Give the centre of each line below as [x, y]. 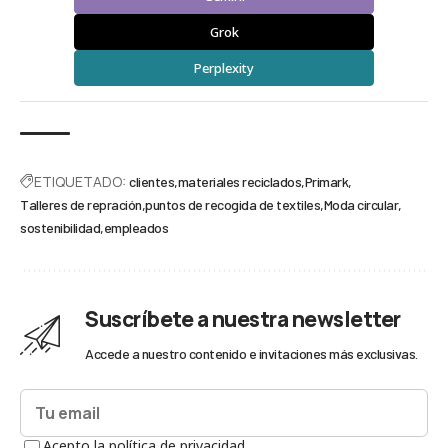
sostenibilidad [60, 228]
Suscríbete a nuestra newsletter [243, 319]
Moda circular [360, 205]
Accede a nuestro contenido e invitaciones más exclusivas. [251, 354]
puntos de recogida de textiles [232, 205]
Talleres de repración [81, 205]
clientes [151, 182]
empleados [135, 228]
